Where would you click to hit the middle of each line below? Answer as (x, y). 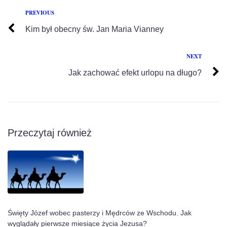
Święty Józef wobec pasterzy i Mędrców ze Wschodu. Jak (100, 213)
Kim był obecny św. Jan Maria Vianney (94, 29)
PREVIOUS (40, 12)
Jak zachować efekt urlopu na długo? (135, 72)
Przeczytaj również (50, 133)
